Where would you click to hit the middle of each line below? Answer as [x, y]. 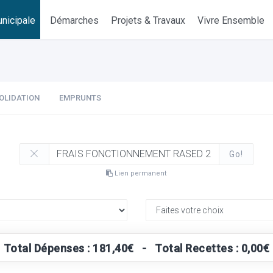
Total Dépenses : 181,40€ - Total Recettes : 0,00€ [136, 248]
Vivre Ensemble [231, 20]
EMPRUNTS [80, 98]
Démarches [75, 20]
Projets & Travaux [148, 20]
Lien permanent [140, 173]
